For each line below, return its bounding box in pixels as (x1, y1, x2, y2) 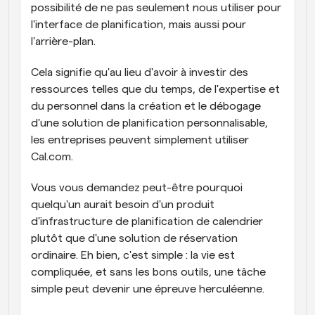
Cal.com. (31, 151, 73, 162)
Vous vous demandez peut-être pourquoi (31, 182, 243, 193)
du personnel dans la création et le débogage (31, 101, 261, 112)
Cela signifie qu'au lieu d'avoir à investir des (31, 67, 248, 78)
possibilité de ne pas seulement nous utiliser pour (31, 2, 281, 13)
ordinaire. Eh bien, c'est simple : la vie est (31, 250, 235, 261)
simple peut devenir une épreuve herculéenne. (31, 283, 264, 295)
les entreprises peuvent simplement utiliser (31, 134, 249, 146)
